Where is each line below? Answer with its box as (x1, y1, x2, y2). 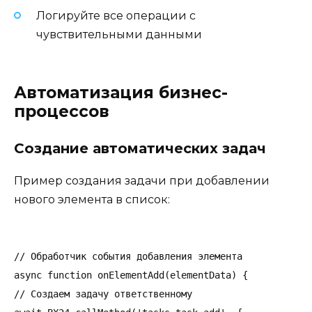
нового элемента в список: (14, 193, 170, 207)
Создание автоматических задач (14, 140, 266, 157)
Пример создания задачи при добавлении (14, 174, 270, 188)
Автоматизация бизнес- (14, 83, 228, 103)
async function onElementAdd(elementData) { (14, 270, 248, 281)
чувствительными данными (36, 27, 202, 41)
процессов (14, 102, 109, 122)
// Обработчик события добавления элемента (14, 251, 242, 263)
